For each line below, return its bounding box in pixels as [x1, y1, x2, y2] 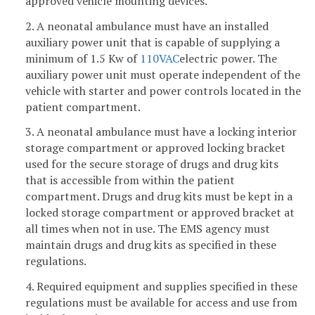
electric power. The [179, 50, 277, 66]
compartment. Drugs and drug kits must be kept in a [25, 188, 292, 205]
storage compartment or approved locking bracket [25, 140, 285, 156]
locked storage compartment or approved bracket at [25, 205, 295, 221]
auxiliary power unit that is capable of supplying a [25, 34, 280, 50]
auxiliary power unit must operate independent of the [25, 66, 300, 82]
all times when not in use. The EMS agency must [25, 221, 270, 237]
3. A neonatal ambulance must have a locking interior [25, 124, 297, 140]
